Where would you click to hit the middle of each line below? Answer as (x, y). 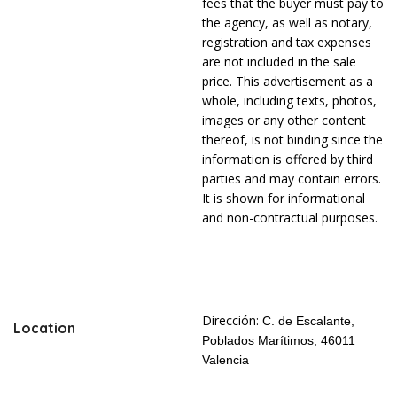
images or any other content (284, 121)
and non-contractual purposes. (289, 218)
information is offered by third (287, 160)
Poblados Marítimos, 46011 (278, 341)
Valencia (225, 360)
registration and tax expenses (286, 43)
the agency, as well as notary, (287, 23)
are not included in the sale (279, 62)
